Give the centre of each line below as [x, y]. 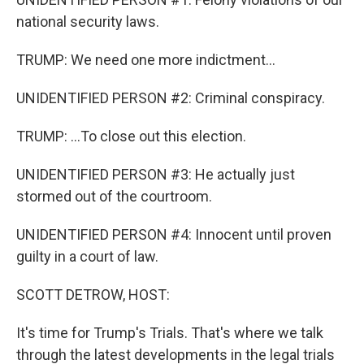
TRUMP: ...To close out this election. [131, 136]
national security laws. [88, 22]
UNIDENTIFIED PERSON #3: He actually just [156, 174]
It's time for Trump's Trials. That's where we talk [170, 333]
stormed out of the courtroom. [114, 196]
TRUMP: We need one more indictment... [146, 60]
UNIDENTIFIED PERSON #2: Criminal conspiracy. [171, 98]
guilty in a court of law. [87, 256]
